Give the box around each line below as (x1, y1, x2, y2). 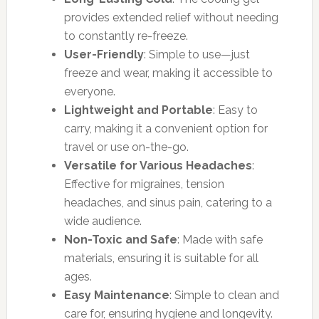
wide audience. (63, 214, 142, 228)
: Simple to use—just (143, 47, 250, 61)
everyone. (63, 84, 115, 98)
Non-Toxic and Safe (63, 232, 177, 246)
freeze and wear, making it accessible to (63, 66, 273, 80)
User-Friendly (63, 47, 144, 61)
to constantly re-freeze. (63, 28, 188, 43)
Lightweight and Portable (63, 103, 213, 117)
